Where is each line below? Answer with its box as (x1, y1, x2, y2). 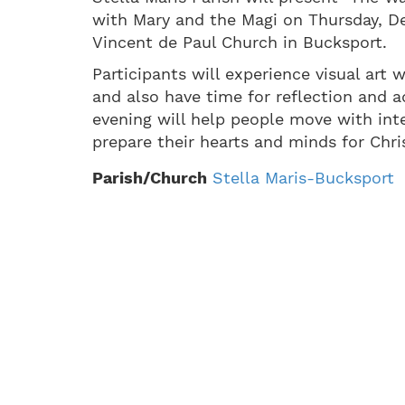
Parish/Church (92, 168, 207, 187)
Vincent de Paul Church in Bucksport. (92, 33, 387, 52)
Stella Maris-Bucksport (212, 168, 394, 187)
